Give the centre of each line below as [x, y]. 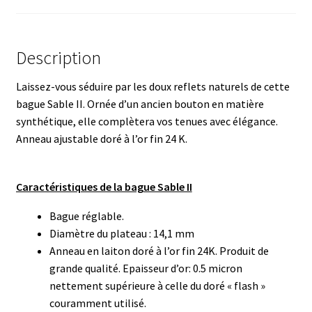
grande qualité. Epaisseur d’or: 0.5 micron [146, 268]
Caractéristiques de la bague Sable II [104, 187]
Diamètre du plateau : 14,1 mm [122, 234]
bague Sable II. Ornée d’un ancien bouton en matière [140, 104]
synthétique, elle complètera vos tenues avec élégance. [147, 122]
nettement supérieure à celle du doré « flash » [157, 286]
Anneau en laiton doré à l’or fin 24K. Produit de [159, 251]
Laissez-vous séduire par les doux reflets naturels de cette [153, 87]
